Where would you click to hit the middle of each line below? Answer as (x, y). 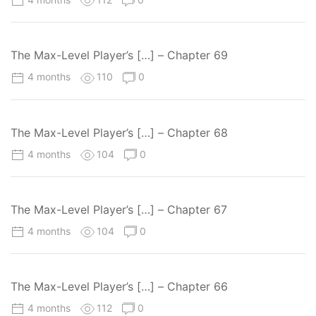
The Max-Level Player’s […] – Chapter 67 (119, 209)
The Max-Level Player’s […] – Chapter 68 (119, 132)
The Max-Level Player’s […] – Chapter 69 (119, 55)
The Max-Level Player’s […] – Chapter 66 (119, 286)
